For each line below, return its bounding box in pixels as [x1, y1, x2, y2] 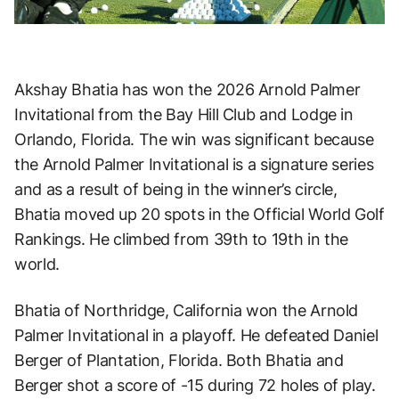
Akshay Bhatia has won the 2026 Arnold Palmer [14, 80, 361, 100]
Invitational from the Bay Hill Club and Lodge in [14, 105, 354, 125]
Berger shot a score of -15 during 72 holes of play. [14, 376, 376, 395]
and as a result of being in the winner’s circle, [14, 180, 338, 199]
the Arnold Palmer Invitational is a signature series [14, 155, 374, 175]
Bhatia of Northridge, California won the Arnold [14, 301, 359, 321]
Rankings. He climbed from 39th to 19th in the [14, 230, 348, 249]
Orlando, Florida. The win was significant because [14, 130, 374, 150]
